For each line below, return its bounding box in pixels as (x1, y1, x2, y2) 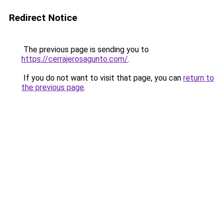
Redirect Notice (9, 12, 77, 23)
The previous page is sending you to (21, 45, 149, 54)
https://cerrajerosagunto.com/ (21, 54, 128, 64)
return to (183, 73, 214, 83)
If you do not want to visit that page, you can (21, 73, 183, 83)
